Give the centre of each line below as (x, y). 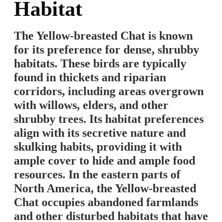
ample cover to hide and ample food (105, 161)
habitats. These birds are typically (100, 64)
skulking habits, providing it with (98, 147)
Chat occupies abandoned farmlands (106, 202)
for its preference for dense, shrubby (107, 50)
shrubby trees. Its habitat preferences (109, 119)
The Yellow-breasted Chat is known (103, 36)
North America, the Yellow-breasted (105, 189)
